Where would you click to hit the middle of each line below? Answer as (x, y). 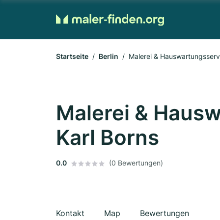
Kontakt (70, 213)
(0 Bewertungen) (136, 163)
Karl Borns (108, 137)
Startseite (72, 56)
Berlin (109, 56)
